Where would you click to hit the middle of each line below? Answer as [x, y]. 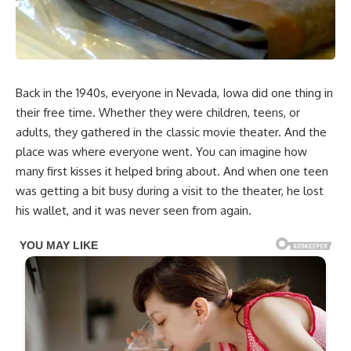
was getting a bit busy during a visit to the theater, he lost [170, 190]
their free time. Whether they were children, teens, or [158, 112]
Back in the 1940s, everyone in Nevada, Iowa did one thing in [174, 92]
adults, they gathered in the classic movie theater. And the [171, 132]
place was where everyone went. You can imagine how [161, 151]
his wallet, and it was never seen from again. [134, 210]
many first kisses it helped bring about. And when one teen [172, 171]
